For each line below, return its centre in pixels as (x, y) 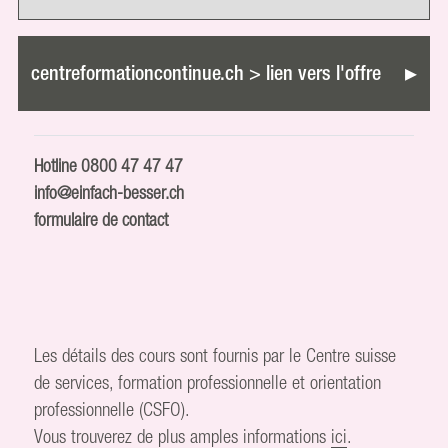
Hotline (57, 165)
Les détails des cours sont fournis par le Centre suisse (215, 354)
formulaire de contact (101, 219)
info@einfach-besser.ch (109, 192)
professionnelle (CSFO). (112, 408)
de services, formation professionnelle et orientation (207, 381)
